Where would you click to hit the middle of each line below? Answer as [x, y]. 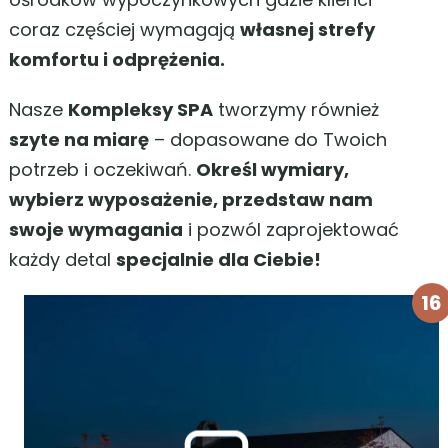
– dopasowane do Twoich [268, 139]
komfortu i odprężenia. [130, 59]
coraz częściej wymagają [124, 29]
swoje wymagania [96, 229]
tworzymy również [296, 109]
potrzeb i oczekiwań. [102, 169]
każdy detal [62, 259]
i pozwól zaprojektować [291, 229]
